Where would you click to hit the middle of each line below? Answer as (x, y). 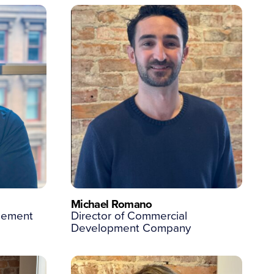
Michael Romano (111, 204)
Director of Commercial (129, 215)
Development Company (131, 228)
